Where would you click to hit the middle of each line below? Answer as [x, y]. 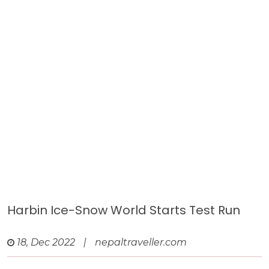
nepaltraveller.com [141, 242]
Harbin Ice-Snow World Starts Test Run [124, 210]
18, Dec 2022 [46, 242]
